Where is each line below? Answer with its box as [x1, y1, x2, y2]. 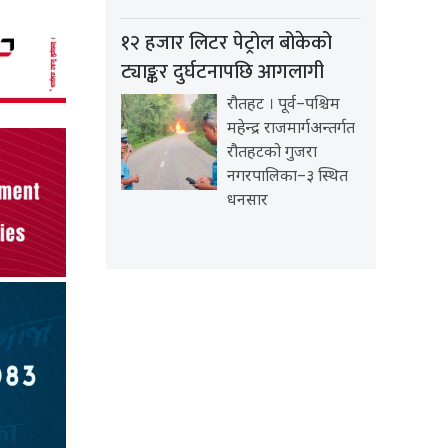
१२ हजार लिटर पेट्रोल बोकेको [121, 26, 332, 61]
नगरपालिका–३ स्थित [227, 167, 348, 189]
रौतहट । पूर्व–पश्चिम [227, 95, 340, 117]
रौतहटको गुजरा [227, 143, 317, 165]
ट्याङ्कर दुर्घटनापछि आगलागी [121, 55, 324, 90]
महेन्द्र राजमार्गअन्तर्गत [227, 119, 355, 141]
